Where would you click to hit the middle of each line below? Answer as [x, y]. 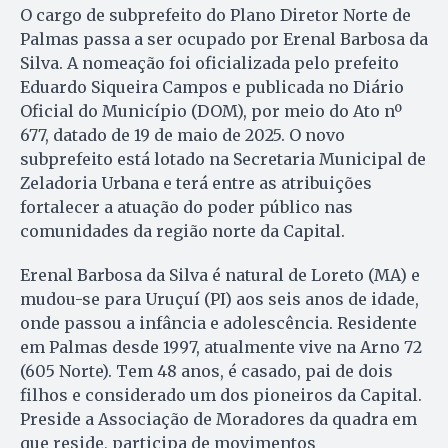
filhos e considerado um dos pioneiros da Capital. [221, 394]
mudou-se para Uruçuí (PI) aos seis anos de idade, [219, 298]
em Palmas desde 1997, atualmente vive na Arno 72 [221, 346]
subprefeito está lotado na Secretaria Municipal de [223, 158]
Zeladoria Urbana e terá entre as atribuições [196, 182]
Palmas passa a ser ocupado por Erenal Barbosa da [224, 38]
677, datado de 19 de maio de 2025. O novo [182, 134]
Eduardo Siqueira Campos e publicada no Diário [212, 86]
